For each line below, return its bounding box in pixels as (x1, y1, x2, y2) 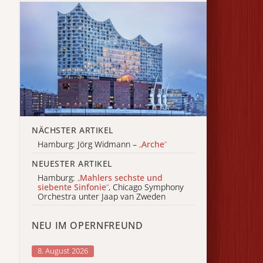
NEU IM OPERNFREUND (32, 218, 143, 232)
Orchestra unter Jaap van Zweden (38, 191, 166, 203)
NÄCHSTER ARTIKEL (32, 124, 113, 136)
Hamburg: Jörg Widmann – (38, 139, 139, 150)
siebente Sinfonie (38, 181, 106, 193)
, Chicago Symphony (109, 181, 184, 193)
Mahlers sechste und (80, 172, 163, 184)
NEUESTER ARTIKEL (32, 157, 112, 169)
